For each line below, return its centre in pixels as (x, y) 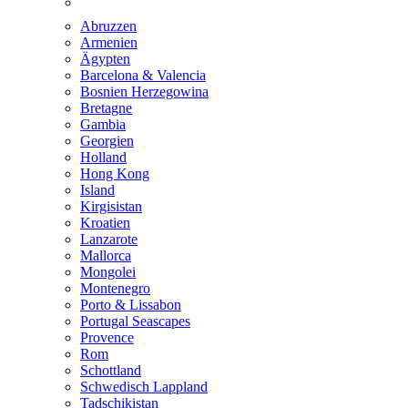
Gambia (103, 125)
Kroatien (105, 223)
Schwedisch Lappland (144, 387)
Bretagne (106, 108)
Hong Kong (115, 174)
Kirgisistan (111, 207)
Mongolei (108, 272)
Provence (107, 338)
